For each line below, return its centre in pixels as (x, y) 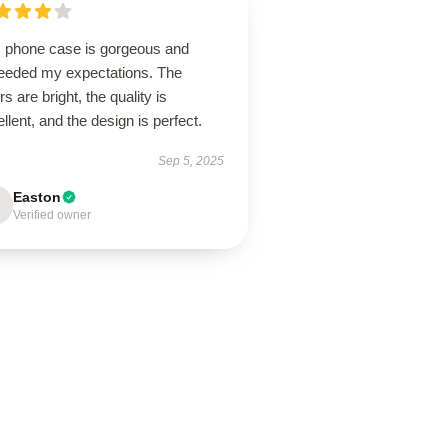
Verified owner (52, 215)
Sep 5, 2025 (190, 161)
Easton (37, 197)
